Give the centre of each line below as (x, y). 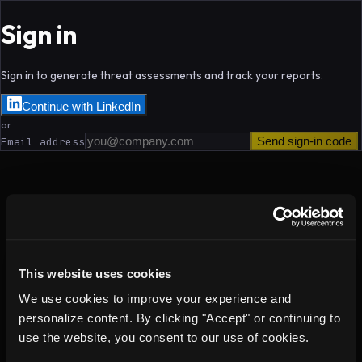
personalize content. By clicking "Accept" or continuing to (179, 318)
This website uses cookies (95, 273)
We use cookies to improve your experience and (155, 299)
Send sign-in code (304, 141)
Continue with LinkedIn (81, 106)
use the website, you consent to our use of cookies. (164, 338)
